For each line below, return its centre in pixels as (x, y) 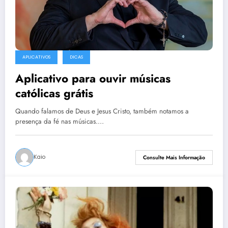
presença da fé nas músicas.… (60, 122)
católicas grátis (54, 93)
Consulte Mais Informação (174, 157)
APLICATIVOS (36, 57)
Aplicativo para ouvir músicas (93, 79)
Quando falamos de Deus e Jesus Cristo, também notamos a (102, 111)
